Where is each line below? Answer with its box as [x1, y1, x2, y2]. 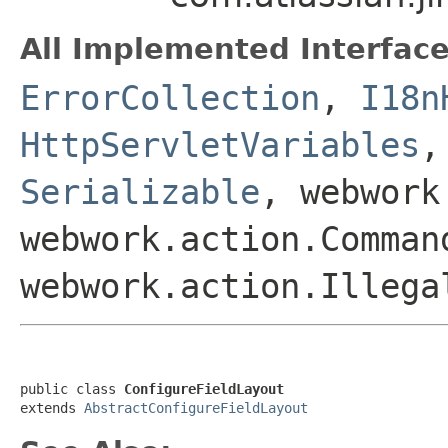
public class [20, 380, 124, 397]
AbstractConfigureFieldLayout [84, 399, 308, 416]
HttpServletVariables [20, 124, 420, 165]
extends [20, 399, 84, 416]
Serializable [20, 171, 260, 212]
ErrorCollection [20, 77, 320, 118]
